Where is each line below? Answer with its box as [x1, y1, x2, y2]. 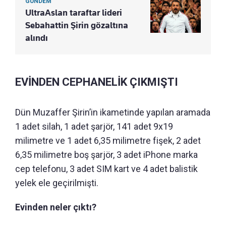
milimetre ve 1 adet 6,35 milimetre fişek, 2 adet [15, 135, 201, 146]
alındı [25, 33, 48, 43]
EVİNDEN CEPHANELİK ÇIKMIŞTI [15, 76, 178, 89]
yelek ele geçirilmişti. [15, 178, 98, 189]
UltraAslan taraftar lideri [25, 8, 122, 18]
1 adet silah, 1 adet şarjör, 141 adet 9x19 [15, 121, 173, 132]
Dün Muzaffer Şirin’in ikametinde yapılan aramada [15, 107, 210, 118]
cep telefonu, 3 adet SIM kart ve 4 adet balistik [15, 163, 198, 175]
